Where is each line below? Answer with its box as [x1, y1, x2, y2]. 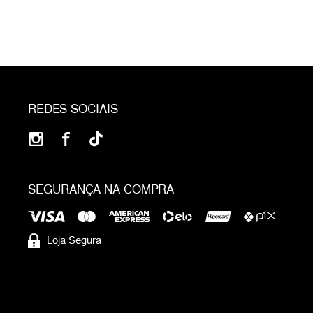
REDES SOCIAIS [28, 101, 118, 117]
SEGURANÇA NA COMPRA [28, 181, 174, 198]
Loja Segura [47, 233, 101, 248]
